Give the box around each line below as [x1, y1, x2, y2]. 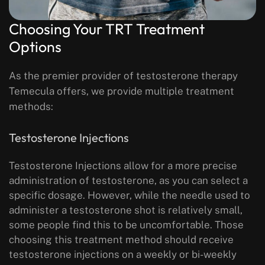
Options [9, 37, 62, 57]
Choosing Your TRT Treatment [9, 20, 205, 39]
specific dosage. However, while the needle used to [9, 189, 250, 202]
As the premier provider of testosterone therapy [9, 70, 238, 82]
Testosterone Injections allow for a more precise [9, 160, 237, 172]
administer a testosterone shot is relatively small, [9, 204, 243, 216]
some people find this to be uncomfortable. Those [9, 219, 244, 231]
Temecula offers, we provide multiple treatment [9, 85, 234, 98]
